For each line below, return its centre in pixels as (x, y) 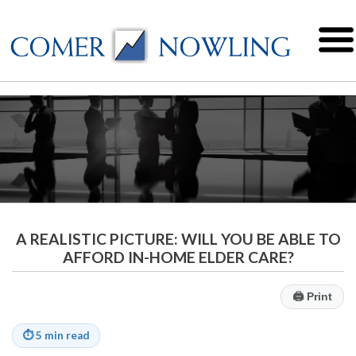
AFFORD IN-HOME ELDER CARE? (178, 257)
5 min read (63, 336)
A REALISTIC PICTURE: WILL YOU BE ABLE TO (178, 239)
